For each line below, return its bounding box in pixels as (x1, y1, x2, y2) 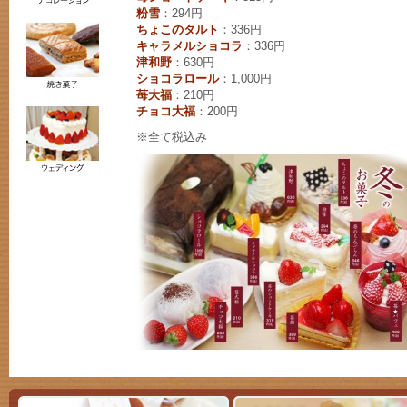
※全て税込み (136, 130, 207, 144)
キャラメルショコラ (136, 39, 243, 53)
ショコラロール (136, 72, 219, 85)
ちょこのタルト (136, 23, 219, 36)
